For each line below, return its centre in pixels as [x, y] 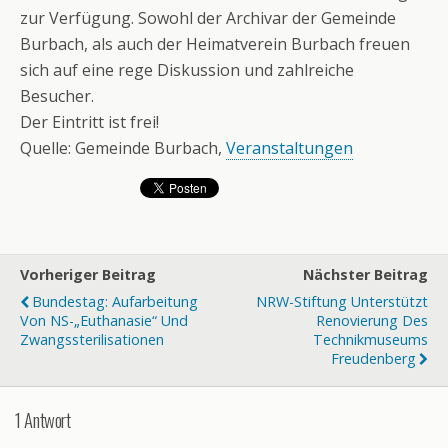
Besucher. [57, 96]
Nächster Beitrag [365, 274]
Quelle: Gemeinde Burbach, [123, 148]
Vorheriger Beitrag [88, 274]
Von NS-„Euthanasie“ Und [104, 320]
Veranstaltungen [289, 148]
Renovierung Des [372, 320]
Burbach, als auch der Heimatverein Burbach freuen [215, 44]
